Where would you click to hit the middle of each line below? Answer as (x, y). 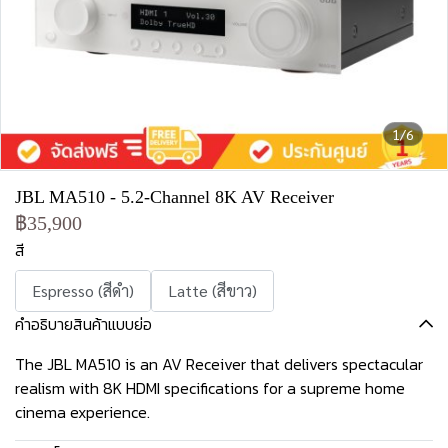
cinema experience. (82, 412)
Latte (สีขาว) (212, 290)
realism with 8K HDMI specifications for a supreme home (210, 388)
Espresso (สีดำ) (83, 290)
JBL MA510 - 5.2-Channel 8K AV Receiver (174, 197)
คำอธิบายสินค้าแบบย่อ (83, 324)
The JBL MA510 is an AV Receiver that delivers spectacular (219, 364)
